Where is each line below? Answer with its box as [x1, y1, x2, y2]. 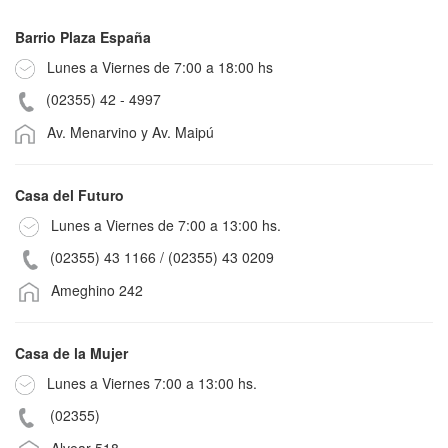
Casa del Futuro [15, 185, 124, 206]
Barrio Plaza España [15, 27, 151, 48]
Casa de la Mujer [15, 343, 128, 364]
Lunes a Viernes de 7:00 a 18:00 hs [35, 57, 273, 78]
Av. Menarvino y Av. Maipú [35, 121, 214, 142]
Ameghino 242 [39, 279, 143, 300]
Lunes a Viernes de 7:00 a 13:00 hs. [39, 215, 281, 236]
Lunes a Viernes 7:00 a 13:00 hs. [47, 373, 257, 394]
